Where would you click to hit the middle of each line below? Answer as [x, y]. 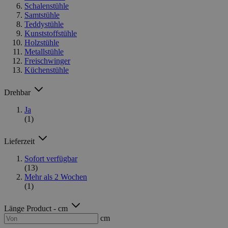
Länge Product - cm [37, 208]
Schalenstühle [47, 6]
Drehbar [18, 92]
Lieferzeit [20, 141]
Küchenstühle [47, 70]
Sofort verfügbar [51, 158]
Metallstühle [44, 51]
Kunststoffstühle [51, 33]
